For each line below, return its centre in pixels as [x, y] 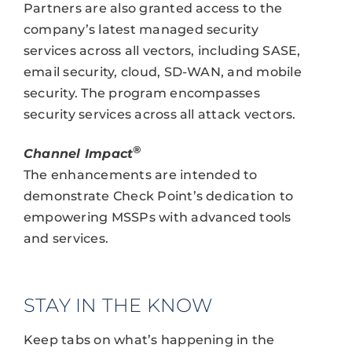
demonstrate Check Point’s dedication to [158, 196]
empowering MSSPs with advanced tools [157, 217]
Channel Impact [78, 153]
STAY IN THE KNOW [117, 304]
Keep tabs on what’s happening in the [149, 339]
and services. [66, 238]
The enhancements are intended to [140, 174]
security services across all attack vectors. [159, 114]
